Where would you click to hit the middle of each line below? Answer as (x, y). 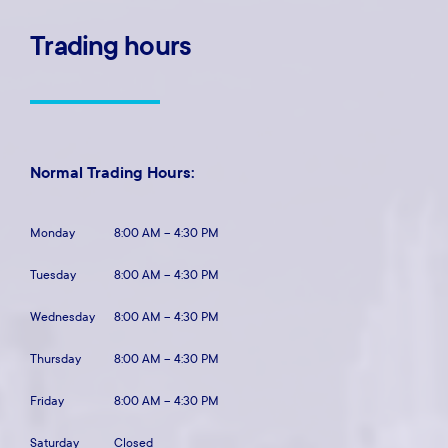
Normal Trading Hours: (113, 172)
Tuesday (53, 274)
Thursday (56, 358)
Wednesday (63, 316)
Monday (53, 232)
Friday (47, 400)
